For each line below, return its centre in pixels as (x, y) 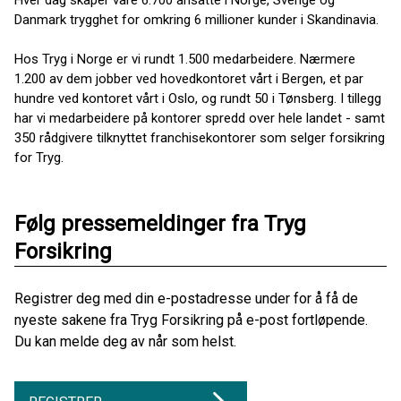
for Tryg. (39, 158)
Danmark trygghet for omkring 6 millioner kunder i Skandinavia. (196, 20)
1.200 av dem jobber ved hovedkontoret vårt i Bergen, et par (189, 79)
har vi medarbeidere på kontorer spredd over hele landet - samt (200, 119)
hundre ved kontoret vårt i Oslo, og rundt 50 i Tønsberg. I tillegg (198, 99)
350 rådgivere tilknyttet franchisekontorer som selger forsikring (200, 138)
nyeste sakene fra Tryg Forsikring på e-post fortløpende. (191, 320)
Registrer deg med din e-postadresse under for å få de (186, 299)
